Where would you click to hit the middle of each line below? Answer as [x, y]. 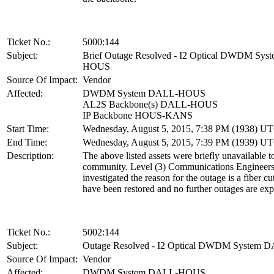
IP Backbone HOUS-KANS [138, 116]
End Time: [27, 143]
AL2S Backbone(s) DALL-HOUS [150, 105]
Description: [30, 156]
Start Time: [28, 129]
